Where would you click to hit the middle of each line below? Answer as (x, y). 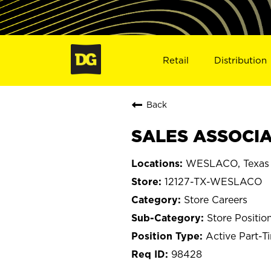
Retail (175, 60)
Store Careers (216, 199)
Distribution (241, 60)
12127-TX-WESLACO (214, 181)
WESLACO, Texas (227, 163)
